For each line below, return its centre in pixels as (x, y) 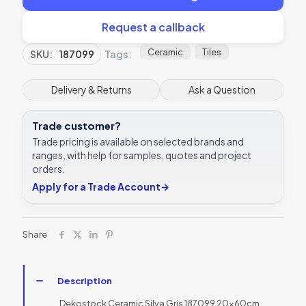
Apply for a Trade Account (96, 186)
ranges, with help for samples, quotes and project (142, 155)
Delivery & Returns (91, 89)
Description (85, 280)
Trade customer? (76, 125)
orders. (48, 168)
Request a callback (153, 27)
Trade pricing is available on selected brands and (138, 141)
